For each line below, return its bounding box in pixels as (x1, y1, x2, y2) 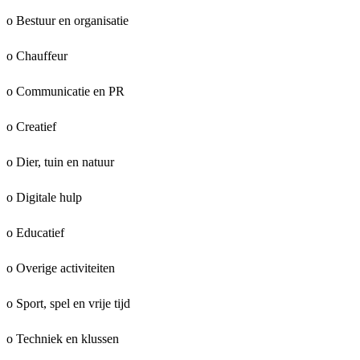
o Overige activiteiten (6, 261, 115, 276)
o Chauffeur (6, 49, 67, 63)
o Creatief (6, 120, 56, 134)
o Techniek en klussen (6, 332, 119, 346)
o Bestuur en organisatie (6, 14, 129, 28)
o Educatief (6, 226, 64, 240)
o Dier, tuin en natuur (6, 155, 114, 170)
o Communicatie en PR (6, 84, 125, 99)
